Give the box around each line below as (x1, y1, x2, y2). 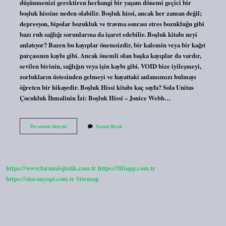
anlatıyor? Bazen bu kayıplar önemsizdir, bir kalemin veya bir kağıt (19, 40, 205, 49)
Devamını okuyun (30, 122, 67, 130)
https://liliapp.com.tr (98, 163, 155, 173)
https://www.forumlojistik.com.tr (6, 163, 96, 173)
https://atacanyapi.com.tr (6, 174, 75, 184)
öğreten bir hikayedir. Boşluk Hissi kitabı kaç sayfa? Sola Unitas (19, 82, 194, 92)
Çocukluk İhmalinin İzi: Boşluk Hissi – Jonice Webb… (19, 93, 171, 102)
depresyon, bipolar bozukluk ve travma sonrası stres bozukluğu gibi (19, 19, 204, 28)
